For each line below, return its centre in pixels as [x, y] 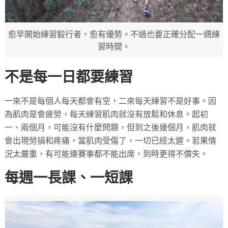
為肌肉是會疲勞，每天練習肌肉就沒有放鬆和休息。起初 [107, 114]
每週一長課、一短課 [69, 178]
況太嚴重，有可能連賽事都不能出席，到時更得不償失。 [107, 154]
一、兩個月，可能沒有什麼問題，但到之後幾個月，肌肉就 [111, 127]
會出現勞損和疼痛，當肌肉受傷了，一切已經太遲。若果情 [111, 140]
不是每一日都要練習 [69, 77]
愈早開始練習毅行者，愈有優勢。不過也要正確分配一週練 [114, 34]
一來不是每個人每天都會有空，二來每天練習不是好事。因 [111, 101]
